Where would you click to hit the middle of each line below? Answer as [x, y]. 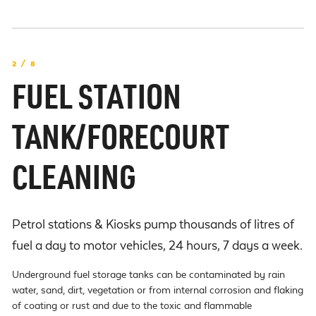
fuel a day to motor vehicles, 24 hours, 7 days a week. [157, 245]
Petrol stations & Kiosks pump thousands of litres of [153, 224]
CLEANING [74, 182]
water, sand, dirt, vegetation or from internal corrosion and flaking [158, 290]
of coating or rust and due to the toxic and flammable [132, 305]
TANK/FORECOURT [121, 142]
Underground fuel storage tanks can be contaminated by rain [148, 274]
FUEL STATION [97, 102]
